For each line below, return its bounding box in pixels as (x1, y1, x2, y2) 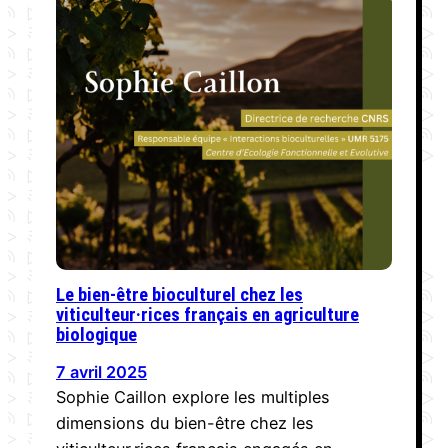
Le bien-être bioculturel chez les (56, 283, 303, 305)
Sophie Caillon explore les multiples (56, 386, 330, 407)
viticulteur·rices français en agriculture (56, 303, 359, 325)
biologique (56, 323, 137, 345)
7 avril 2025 (56, 361, 147, 382)
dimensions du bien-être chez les (56, 412, 314, 433)
